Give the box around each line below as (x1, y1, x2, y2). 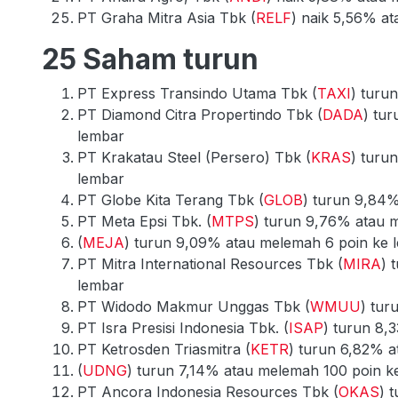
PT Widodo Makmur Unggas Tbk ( (77, 297, 310, 315)
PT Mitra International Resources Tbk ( (77, 254, 343, 273)
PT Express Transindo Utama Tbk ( (77, 84, 317, 102)
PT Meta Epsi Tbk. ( (77, 211, 211, 230)
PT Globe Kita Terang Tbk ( (77, 190, 264, 209)
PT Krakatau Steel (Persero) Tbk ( (77, 147, 311, 166)
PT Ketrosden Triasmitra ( (77, 339, 251, 358)
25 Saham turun (42, 41, 259, 76)
